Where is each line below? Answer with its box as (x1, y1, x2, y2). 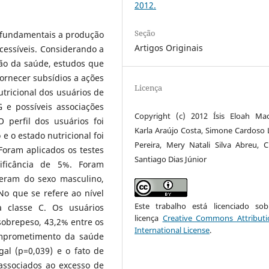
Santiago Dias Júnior (134, 153, 207, 165)
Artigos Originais (134, 41, 204, 53)
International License (134, 224, 210, 235)
